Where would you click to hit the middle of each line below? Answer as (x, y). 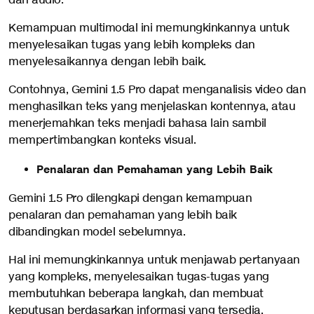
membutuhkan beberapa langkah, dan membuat (136, 294)
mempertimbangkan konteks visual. (102, 141)
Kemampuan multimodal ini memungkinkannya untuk (149, 29)
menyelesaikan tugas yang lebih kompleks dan (132, 46)
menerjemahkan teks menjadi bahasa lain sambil (137, 124)
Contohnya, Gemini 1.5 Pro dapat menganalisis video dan (157, 90)
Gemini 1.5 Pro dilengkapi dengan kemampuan (130, 199)
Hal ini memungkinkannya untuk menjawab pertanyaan (154, 261)
